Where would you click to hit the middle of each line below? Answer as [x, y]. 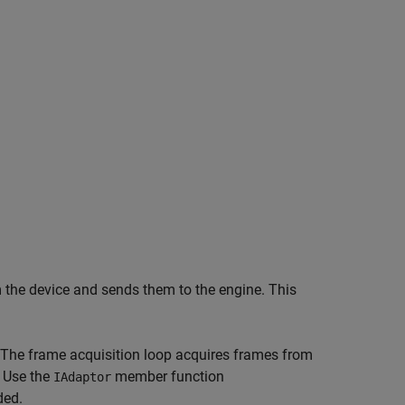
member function [168, 377]
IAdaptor [82, 377]
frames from [273, 355]
